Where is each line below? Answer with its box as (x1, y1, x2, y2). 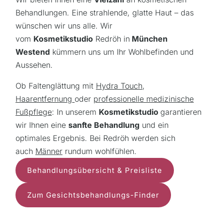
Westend (15, 47, 50, 57)
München (130, 34, 168, 44)
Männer (35, 146, 62, 156)
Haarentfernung (15, 94, 75, 104)
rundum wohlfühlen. (62, 146, 137, 156)
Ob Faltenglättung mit (15, 81, 96, 91)
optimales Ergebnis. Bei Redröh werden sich (15, 133, 175, 143)
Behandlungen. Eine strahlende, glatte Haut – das (15, 8, 194, 18)
